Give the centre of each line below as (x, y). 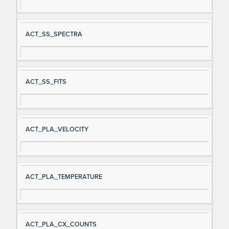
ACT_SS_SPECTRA (54, 34)
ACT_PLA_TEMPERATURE (64, 177)
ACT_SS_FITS (46, 82)
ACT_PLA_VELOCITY (57, 130)
